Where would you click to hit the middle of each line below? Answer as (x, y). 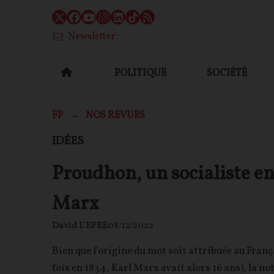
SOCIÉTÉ (227, 73)
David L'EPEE (80, 226)
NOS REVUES (115, 116)
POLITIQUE (141, 73)
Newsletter (92, 37)
